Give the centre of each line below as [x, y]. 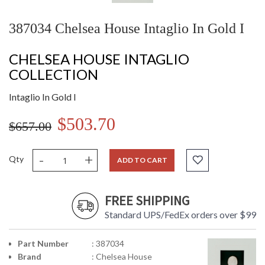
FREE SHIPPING [147, 201]
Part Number [43, 244]
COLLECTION [54, 75]
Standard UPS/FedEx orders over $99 [180, 215]
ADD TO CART [142, 160]
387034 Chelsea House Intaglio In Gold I [127, 29]
